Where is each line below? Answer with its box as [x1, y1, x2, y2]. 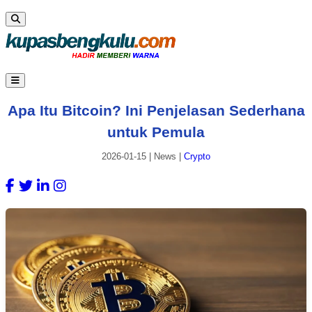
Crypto [184, 151, 210, 162]
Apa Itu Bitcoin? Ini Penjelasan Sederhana [7, 102, 305, 118]
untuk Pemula [107, 123, 205, 140]
